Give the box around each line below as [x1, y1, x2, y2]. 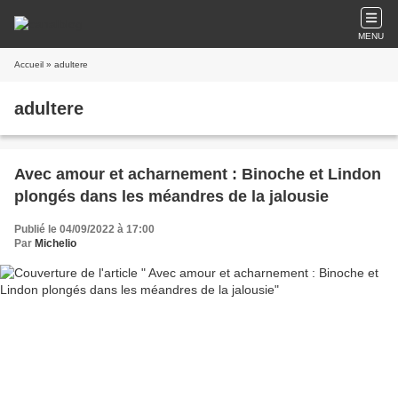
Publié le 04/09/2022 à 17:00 [14, 223, 155, 235]
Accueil [14, 60, 44, 69]
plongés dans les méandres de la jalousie [14, 187, 329, 205]
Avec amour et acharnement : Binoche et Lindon [14, 165, 232, 183]
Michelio [35, 237, 76, 250]
